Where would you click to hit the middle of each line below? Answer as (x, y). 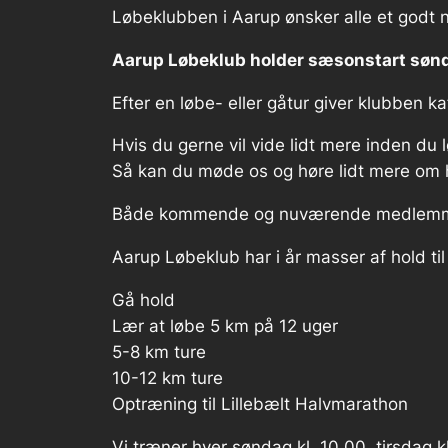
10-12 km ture (167, 377)
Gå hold (143, 299)
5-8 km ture (159, 351)
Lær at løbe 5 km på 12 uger (225, 325)
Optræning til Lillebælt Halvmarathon (260, 403)
